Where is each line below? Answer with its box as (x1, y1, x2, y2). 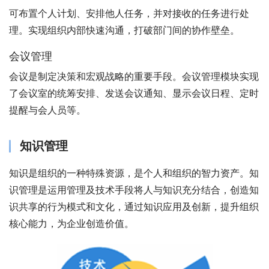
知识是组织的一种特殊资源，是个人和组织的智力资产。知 (9, 167, 259, 180)
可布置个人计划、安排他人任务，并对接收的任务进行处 (9, 7, 249, 20)
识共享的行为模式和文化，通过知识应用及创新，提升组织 (9, 201, 259, 213)
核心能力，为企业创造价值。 (9, 217, 134, 230)
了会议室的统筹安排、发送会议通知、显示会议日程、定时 (9, 87, 259, 100)
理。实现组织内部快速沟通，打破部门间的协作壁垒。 (9, 24, 240, 37)
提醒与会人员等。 (9, 104, 86, 116)
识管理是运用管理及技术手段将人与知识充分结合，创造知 (9, 184, 259, 196)
